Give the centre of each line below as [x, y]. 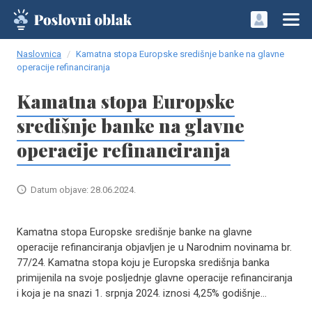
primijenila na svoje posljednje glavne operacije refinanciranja [155, 278]
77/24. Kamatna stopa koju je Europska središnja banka [143, 263]
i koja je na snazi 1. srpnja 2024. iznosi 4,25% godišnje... [142, 293]
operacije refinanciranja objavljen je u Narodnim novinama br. [154, 247]
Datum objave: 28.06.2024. [83, 190]
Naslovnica [39, 54]
